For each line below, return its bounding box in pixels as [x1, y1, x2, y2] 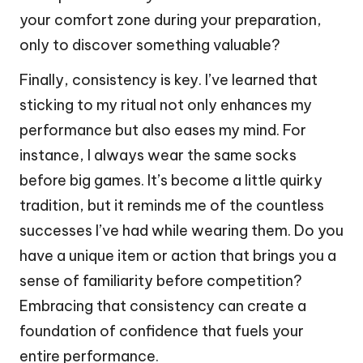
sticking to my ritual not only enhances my [19, 95, 312, 114]
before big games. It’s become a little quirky [19, 170, 322, 190]
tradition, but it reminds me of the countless [19, 195, 324, 215]
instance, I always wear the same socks [19, 145, 297, 164]
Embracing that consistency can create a [19, 296, 306, 315]
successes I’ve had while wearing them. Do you [19, 220, 344, 240]
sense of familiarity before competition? [19, 271, 302, 290]
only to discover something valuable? [19, 35, 280, 54]
